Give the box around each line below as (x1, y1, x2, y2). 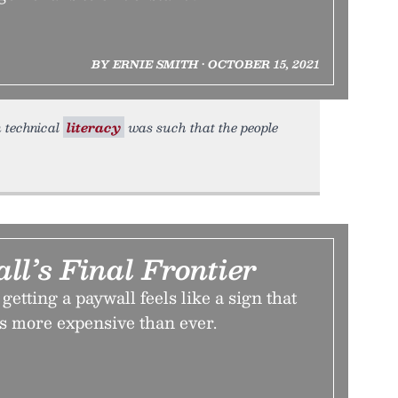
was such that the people (124, 116, 278, 138)
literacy (67, 116, 121, 138)
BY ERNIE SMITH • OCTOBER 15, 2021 (91, 55, 320, 73)
